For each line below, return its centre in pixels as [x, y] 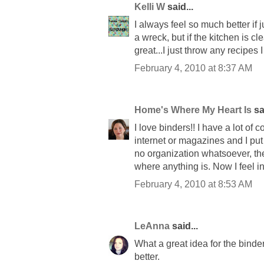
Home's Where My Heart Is [193, 110]
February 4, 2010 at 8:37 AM [193, 68]
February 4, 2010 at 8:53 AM [193, 184]
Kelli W [150, 7]
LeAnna [152, 226]
